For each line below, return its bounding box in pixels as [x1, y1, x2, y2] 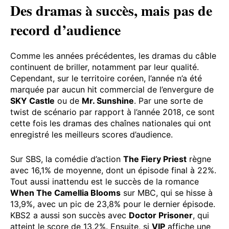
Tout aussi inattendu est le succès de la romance [10, 176, 199, 187]
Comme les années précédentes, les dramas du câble [10, 50, 216, 61]
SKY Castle [10, 95, 55, 106]
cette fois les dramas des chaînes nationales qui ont [10, 118, 211, 128]
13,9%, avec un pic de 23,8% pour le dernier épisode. [10, 198, 215, 209]
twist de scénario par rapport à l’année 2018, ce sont [10, 106, 215, 117]
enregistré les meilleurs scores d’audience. [10, 129, 173, 140]
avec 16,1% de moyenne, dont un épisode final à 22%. [10, 165, 216, 175]
